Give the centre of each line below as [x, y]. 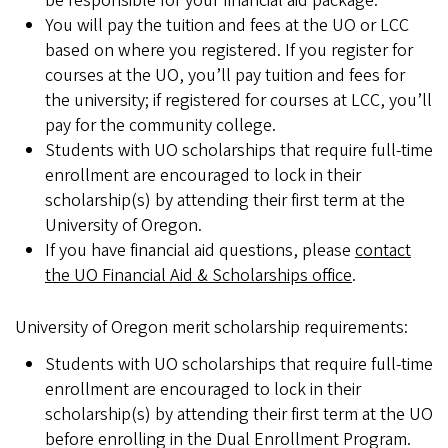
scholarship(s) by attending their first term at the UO [239, 415]
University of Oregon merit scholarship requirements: [211, 327]
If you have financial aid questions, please [200, 250]
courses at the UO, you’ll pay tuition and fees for [225, 75]
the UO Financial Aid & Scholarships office [198, 275]
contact [383, 250]
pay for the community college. [160, 125]
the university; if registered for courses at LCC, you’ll [238, 100]
